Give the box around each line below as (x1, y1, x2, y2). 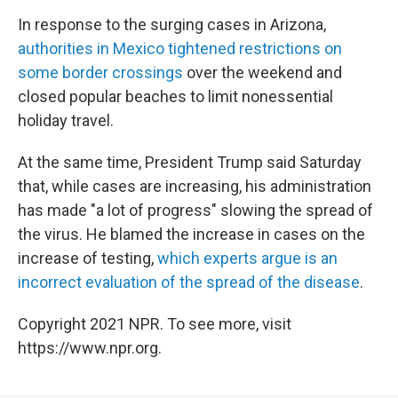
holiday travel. (18, 111, 114, 131)
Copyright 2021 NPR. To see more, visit (18, 314, 291, 334)
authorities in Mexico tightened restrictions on (18, 39, 342, 59)
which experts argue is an (157, 249, 338, 268)
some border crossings (18, 63, 183, 83)
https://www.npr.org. (18, 338, 162, 358)
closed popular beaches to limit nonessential (18, 87, 333, 107)
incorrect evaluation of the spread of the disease (18, 273, 360, 292)
